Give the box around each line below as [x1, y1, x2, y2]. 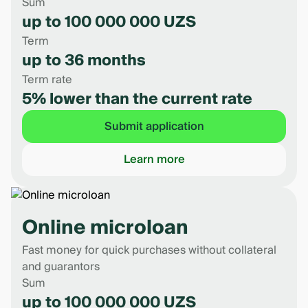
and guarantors [22, 257, 100, 276]
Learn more [123, 150, 185, 169]
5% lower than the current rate [22, 86, 252, 112]
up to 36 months [22, 47, 146, 74]
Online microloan [22, 211, 188, 245]
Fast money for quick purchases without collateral [22, 241, 276, 260]
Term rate [22, 70, 72, 89]
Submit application [104, 117, 204, 136]
